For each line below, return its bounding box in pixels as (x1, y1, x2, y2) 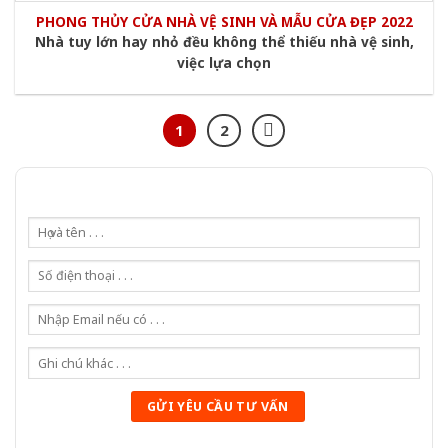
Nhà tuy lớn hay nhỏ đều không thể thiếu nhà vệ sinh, (34, 32, 414, 52)
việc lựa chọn (177, 53, 271, 73)
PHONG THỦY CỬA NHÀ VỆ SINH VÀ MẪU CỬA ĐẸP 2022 (35, 11, 413, 31)
